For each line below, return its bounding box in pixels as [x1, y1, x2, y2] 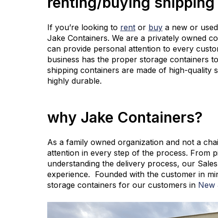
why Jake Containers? [47, 109, 202, 126]
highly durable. [47, 76, 102, 86]
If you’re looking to [47, 22, 120, 32]
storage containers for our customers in [47, 180, 198, 190]
